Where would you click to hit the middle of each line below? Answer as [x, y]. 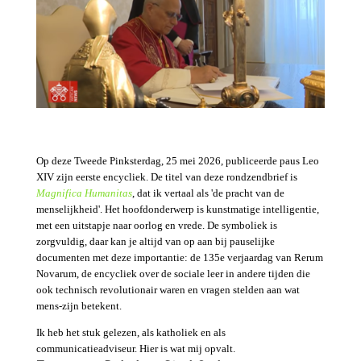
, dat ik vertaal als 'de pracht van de [208, 193]
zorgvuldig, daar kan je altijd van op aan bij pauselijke [155, 242]
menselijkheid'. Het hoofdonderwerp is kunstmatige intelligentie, [177, 210]
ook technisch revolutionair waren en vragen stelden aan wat [168, 290]
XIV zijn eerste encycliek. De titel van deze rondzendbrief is [166, 177]
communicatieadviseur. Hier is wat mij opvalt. [135, 349]
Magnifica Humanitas [84, 193]
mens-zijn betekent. [79, 306]
